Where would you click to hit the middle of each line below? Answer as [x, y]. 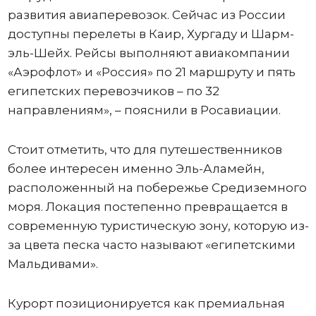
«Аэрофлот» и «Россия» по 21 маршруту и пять [151, 72]
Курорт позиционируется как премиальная [146, 304]
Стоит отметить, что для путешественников [145, 150]
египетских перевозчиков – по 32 [113, 91]
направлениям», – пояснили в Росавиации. [145, 110]
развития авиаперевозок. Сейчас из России [146, 15]
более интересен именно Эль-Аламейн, [136, 169]
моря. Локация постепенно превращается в [147, 207]
